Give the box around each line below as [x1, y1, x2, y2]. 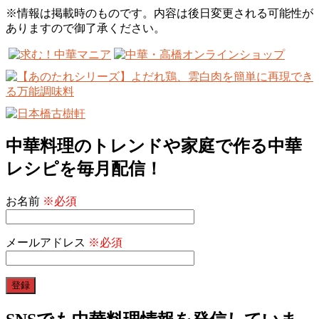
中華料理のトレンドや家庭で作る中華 [6, 137, 302, 156]
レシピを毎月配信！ [6, 159, 162, 179]
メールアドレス [6, 236, 88, 249]
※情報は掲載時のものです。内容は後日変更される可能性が [6, 7, 313, 20]
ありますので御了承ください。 [6, 22, 165, 35]
